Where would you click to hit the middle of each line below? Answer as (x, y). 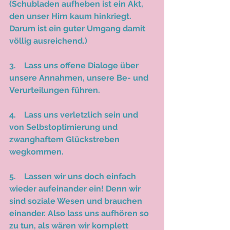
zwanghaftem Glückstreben (65, 139)
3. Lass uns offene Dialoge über (75, 65)
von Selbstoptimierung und (64, 127)
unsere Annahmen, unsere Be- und (80, 78)
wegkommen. (37, 151)
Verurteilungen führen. (57, 90)
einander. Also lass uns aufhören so (80, 213)
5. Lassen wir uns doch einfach (74, 176)
